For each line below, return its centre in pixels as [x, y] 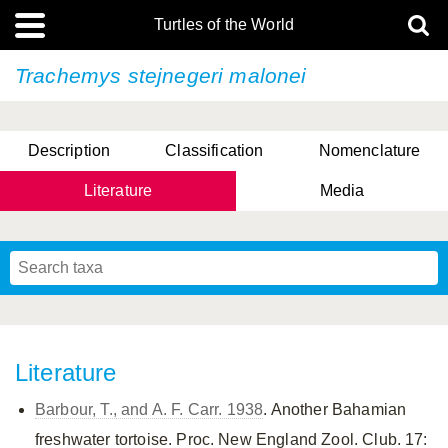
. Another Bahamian [335, 409]
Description [69, 150]
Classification [214, 150]
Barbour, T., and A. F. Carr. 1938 [149, 409]
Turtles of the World [224, 24]
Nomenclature [369, 150]
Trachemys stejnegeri [122, 75]
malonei [268, 75]
